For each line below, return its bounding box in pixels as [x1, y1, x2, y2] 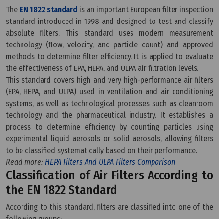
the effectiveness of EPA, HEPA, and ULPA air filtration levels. [6, 63, 198, 73]
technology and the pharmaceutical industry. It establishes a [6, 110, 213, 120]
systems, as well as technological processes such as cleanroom [6, 98, 213, 108]
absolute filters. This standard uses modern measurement [6, 28, 213, 38]
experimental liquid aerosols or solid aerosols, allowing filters [6, 133, 213, 143]
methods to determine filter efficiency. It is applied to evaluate [6, 51, 213, 61]
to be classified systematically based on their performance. [6, 145, 197, 155]
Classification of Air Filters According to [6, 167, 213, 183]
